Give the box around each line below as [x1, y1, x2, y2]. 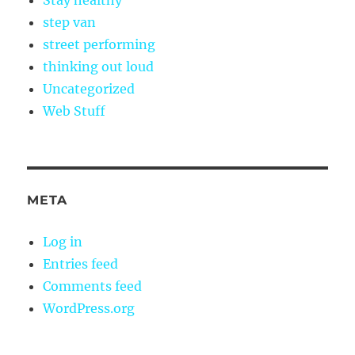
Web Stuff [43, 103, 106, 120]
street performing [43, 36, 156, 53]
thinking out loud [43, 59, 155, 75]
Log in [43, 234, 83, 250]
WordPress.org [43, 300, 136, 317]
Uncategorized [43, 81, 136, 97]
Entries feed [43, 256, 119, 273]
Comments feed [43, 278, 143, 295]
